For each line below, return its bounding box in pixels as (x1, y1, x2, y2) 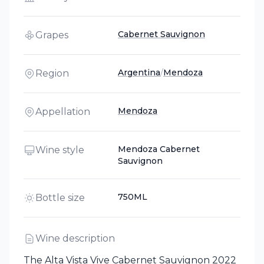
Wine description (35, 233, 115, 244)
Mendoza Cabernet (118, 144, 200, 154)
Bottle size (35, 192, 85, 203)
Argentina (118, 67, 160, 78)
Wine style (35, 144, 84, 156)
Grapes (35, 29, 68, 41)
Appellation (35, 106, 90, 117)
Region (35, 68, 69, 79)
